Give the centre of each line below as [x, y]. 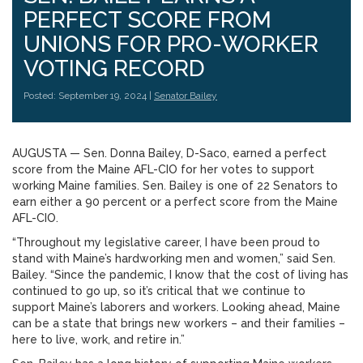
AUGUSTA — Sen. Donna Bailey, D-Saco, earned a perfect [169, 153]
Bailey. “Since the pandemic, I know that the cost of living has [180, 275]
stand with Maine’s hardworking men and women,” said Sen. [174, 258]
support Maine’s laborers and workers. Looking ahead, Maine [176, 307]
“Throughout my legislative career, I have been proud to [166, 242]
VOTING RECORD [114, 68]
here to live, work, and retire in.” [98, 340]
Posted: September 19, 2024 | [89, 96]
